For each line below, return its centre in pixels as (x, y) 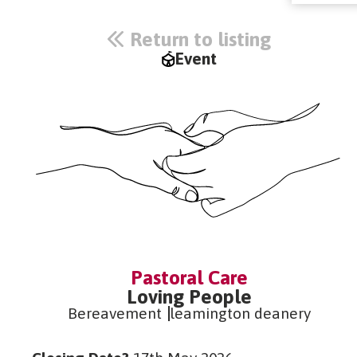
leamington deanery (240, 313)
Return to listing (200, 39)
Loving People (189, 296)
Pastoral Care (189, 277)
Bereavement (114, 313)
